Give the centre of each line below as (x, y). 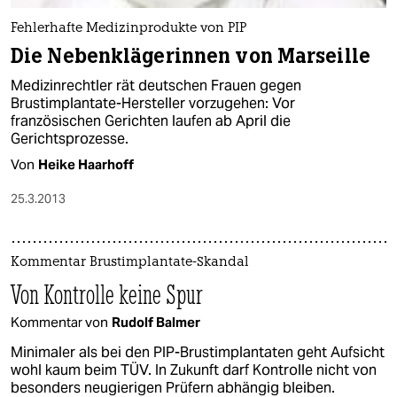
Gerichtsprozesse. (70, 139)
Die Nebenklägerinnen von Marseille (191, 57)
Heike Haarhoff (86, 165)
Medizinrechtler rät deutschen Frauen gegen (156, 86)
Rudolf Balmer (156, 323)
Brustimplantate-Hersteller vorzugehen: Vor (153, 104)
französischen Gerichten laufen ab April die (151, 121)
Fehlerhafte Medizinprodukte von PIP (128, 29)
